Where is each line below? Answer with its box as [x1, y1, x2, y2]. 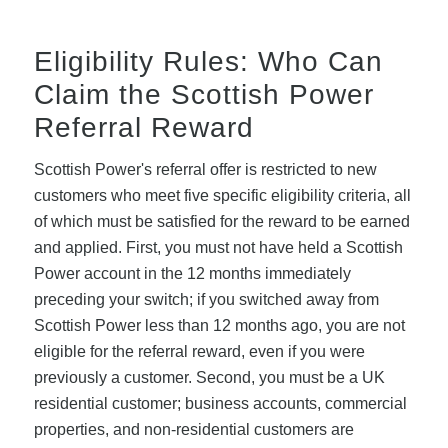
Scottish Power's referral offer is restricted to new [33, 161, 377, 179]
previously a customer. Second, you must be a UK [33, 369, 385, 387]
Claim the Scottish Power [33, 78, 374, 110]
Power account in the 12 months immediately [33, 265, 351, 283]
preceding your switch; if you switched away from [33, 291, 379, 309]
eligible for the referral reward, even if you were [33, 343, 365, 361]
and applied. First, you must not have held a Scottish [33, 239, 403, 257]
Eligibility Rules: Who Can [33, 45, 383, 77]
